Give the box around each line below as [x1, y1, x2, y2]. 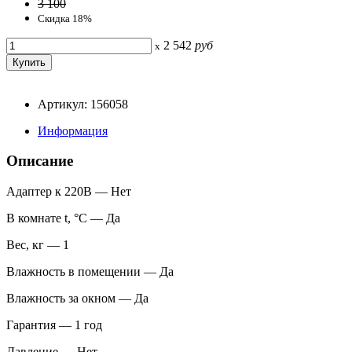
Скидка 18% [38, 12, 92, 24]
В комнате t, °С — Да [6, 211, 120, 225]
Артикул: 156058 [38, 97, 128, 111]
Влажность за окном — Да [6, 291, 148, 305]
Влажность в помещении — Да [6, 265, 174, 278]
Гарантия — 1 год [6, 318, 102, 332]
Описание [6, 152, 73, 170]
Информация [38, 123, 108, 137]
